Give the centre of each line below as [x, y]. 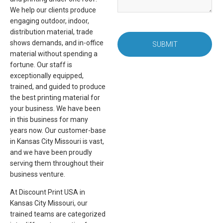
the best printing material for [55, 98]
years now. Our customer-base [58, 130]
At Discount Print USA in [48, 192]
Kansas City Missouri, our [49, 203]
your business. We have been [55, 109]
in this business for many [49, 119]
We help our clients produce [53, 10]
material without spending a [54, 54]
